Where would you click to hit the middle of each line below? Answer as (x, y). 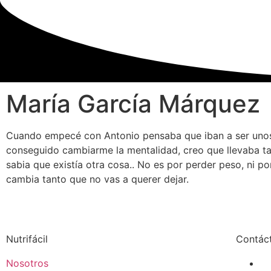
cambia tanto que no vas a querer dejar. (97, 179)
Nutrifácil (27, 239)
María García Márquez (133, 103)
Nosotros (27, 263)
